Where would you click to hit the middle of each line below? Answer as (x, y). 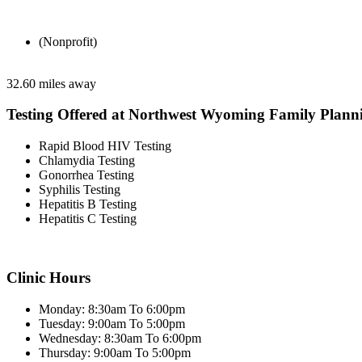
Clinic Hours (48, 277)
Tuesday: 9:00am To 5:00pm (112, 323)
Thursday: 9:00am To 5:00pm (115, 352)
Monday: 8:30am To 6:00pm (112, 309)
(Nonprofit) (68, 41)
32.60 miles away (51, 83)
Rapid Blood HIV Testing (105, 146)
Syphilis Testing (80, 190)
